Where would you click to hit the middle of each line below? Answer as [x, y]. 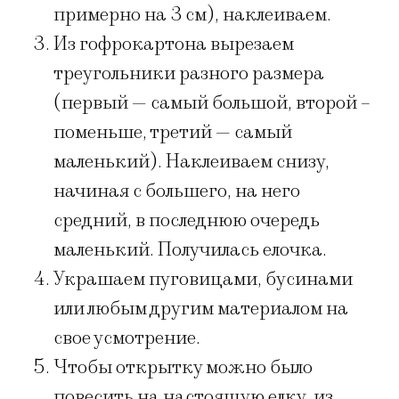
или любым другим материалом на [201, 309]
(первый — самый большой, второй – [212, 103]
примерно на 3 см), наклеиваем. [194, 15]
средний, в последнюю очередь [187, 221]
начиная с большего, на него [177, 191]
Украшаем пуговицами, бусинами [203, 280]
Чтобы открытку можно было [183, 368]
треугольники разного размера [189, 74]
